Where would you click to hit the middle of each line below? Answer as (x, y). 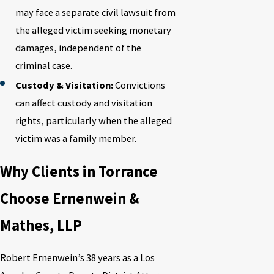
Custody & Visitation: (64, 85)
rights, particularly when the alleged (93, 121)
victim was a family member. (76, 139)
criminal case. (43, 65)
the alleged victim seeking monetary (93, 30)
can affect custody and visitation (83, 103)
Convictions (139, 85)
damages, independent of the (78, 47)
